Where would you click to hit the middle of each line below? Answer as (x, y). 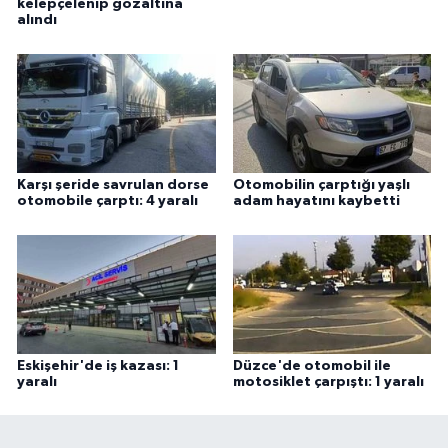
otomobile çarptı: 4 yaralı (107, 201)
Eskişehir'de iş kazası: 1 (98, 365)
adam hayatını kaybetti (316, 201)
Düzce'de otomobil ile (311, 365)
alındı (37, 20)
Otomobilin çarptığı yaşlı (321, 185)
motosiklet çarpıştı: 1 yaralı (328, 381)
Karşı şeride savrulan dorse (113, 185)
